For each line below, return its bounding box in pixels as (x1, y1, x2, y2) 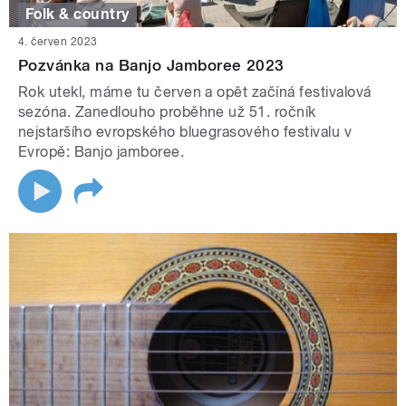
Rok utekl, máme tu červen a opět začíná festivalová (18, 82, 372, 101)
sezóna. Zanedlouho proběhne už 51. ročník (18, 102, 316, 121)
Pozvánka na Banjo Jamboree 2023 (18, 55, 285, 74)
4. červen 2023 (18, 34, 98, 48)
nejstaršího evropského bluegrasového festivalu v (18, 122, 353, 140)
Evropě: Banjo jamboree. (18, 142, 185, 160)
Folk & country (25, 5, 130, 24)
